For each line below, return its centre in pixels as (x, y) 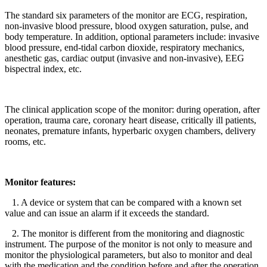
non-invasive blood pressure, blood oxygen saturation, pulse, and (127, 26)
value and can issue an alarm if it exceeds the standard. (107, 213)
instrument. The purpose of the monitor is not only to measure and (128, 244)
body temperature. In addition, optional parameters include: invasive (132, 36)
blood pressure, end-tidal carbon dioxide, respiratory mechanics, (125, 47)
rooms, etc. (25, 141)
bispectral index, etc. (43, 69)
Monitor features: (40, 182)
